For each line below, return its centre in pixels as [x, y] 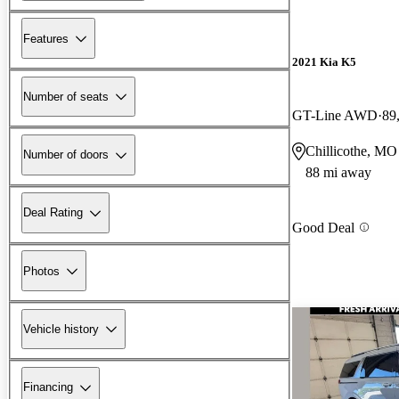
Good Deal [323, 227]
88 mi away [338, 172]
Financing [48, 387]
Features [46, 38]
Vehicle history [61, 329]
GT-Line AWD [335, 115]
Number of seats [66, 96]
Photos [41, 271]
